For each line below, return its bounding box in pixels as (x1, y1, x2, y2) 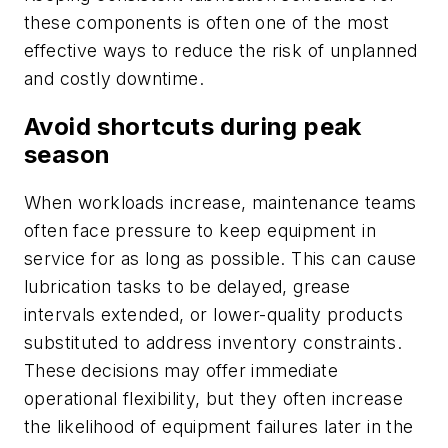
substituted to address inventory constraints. (24, 331, 402, 353)
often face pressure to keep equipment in (24, 219, 376, 241)
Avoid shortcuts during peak (24, 111, 362, 141)
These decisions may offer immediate (24, 359, 338, 381)
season (24, 139, 111, 169)
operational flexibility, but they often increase (24, 387, 404, 409)
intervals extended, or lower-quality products (24, 303, 403, 325)
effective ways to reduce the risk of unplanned (24, 39, 418, 61)
